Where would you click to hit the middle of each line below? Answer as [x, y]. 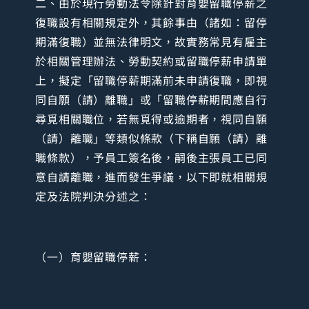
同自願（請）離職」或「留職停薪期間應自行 [151, 100]
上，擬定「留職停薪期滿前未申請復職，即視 [151, 80]
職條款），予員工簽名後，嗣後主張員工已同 [151, 158]
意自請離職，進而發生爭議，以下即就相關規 [151, 177]
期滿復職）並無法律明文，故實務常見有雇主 [151, 42]
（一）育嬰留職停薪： [93, 257]
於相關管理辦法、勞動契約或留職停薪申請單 [151, 61]
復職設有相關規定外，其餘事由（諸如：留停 [151, 22]
